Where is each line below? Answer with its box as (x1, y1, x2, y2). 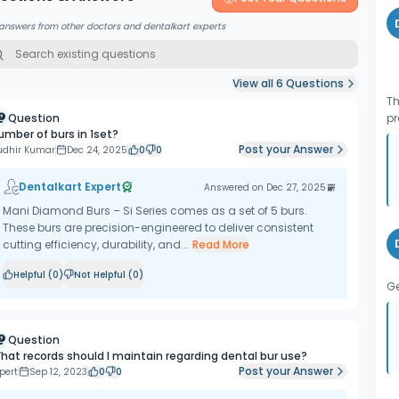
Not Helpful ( (73, 267, 133, 281)
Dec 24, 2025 (66, 142, 127, 157)
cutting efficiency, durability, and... (2, 237, 189, 252)
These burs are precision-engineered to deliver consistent (2, 220, 313, 235)
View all (232, 76, 277, 91)
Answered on (204, 180, 267, 194)
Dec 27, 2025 (266, 180, 327, 194)
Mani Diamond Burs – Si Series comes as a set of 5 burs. (2, 203, 307, 218)
